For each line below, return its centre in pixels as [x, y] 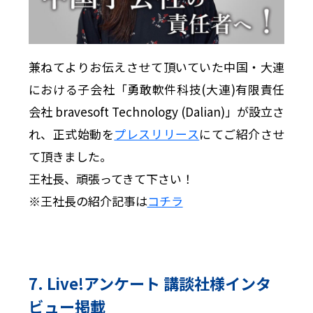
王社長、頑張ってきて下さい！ [111, 179]
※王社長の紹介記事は [88, 201]
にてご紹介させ [242, 134]
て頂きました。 [70, 156]
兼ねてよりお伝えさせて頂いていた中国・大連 [156, 67]
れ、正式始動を [71, 134]
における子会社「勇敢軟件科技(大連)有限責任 [156, 89]
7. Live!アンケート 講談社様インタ [150, 283]
